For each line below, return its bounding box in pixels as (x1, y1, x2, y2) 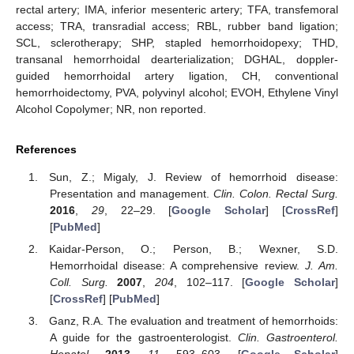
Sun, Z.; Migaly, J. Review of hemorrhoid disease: (49, 171, 338, 184)
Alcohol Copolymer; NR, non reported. (16, 103, 206, 116)
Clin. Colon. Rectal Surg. (213, 187, 339, 201)
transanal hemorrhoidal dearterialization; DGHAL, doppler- (16, 53, 338, 66)
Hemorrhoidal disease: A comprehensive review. (49, 259, 305, 273)
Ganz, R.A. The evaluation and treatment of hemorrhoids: (49, 314, 338, 328)
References (16, 143, 77, 156)
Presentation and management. (49, 187, 213, 201)
